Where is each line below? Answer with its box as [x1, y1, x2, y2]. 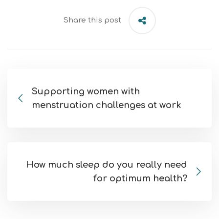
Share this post [63, 16, 121, 25]
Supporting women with [32, 87, 140, 97]
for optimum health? [93, 174, 187, 184]
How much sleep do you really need [26, 160, 187, 170]
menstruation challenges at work [32, 100, 181, 110]
